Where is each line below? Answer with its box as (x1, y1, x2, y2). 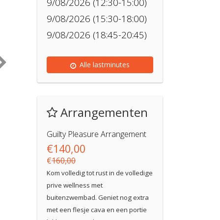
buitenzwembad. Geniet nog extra (47, 193, 149, 202)
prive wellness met (47, 181, 103, 190)
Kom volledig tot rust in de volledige (47, 168, 153, 177)
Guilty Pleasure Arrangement (47, 129, 146, 139)
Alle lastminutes (80, 60, 130, 69)
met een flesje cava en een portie (47, 205, 147, 214)
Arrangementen (57, 104, 148, 120)
